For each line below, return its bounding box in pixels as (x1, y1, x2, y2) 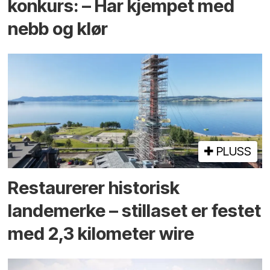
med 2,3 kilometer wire (8, 222, 195, 244)
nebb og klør (8, 18, 108, 40)
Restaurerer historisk (8, 177, 180, 198)
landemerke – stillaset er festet (8, 199, 262, 221)
